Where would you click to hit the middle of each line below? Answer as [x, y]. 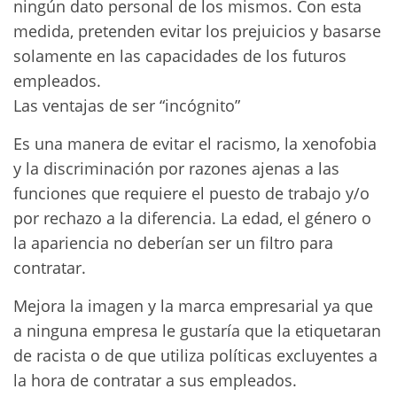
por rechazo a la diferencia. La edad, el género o [192, 218]
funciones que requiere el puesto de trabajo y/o [191, 193]
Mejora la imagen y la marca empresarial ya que [193, 306]
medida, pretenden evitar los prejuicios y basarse [197, 31]
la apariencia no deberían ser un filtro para [173, 243]
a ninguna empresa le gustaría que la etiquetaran [197, 331]
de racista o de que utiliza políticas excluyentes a [195, 355]
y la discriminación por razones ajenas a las [176, 168]
